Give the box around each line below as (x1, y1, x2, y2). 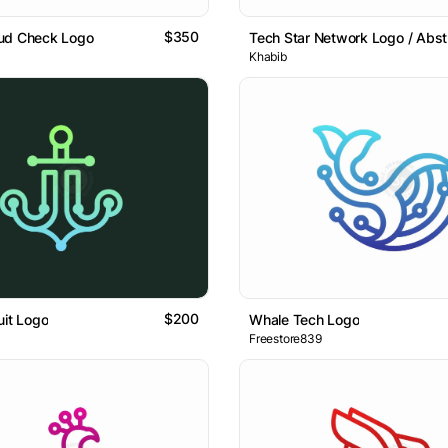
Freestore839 (249, 331, 322, 347)
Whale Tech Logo (249, 311, 360, 329)
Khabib (249, 48, 287, 64)
